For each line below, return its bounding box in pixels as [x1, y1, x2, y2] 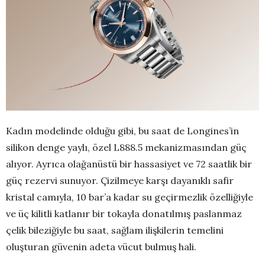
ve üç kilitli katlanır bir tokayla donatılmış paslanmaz [6, 207, 242, 219]
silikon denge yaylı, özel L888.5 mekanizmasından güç [6, 141, 247, 153]
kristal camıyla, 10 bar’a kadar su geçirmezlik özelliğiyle [6, 190, 253, 203]
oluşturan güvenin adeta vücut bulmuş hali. [6, 240, 196, 253]
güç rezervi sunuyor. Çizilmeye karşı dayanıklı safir [6, 174, 234, 186]
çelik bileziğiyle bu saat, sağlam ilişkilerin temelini [6, 224, 224, 236]
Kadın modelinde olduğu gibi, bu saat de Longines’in [6, 124, 239, 137]
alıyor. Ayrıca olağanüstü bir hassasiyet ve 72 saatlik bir [6, 157, 252, 170]
